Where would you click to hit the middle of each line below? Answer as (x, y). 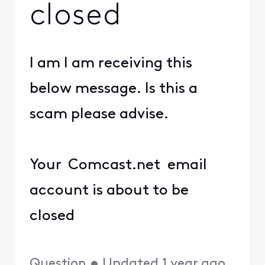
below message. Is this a (113, 89)
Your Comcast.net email (118, 165)
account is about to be (109, 190)
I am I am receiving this (111, 63)
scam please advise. (99, 114)
